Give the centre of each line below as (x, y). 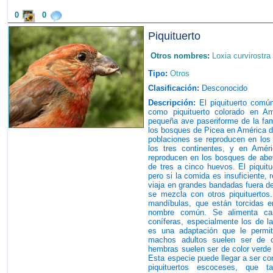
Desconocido (224, 88)
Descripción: (172, 103)
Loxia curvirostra (242, 56)
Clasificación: (174, 88)
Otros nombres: (180, 56)
